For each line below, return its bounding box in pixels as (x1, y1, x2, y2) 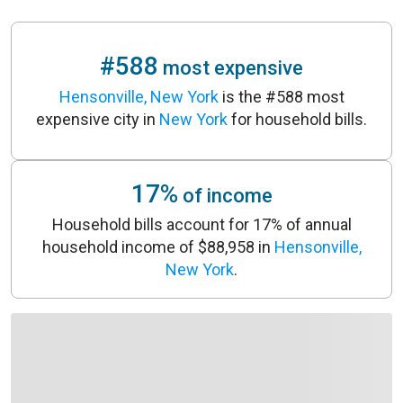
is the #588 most (218, 87, 345, 106)
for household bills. (228, 110, 367, 129)
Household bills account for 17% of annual (51, 214, 352, 234)
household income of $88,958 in (41, 237, 274, 256)
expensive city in (36, 110, 159, 129)
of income (177, 184, 273, 207)
